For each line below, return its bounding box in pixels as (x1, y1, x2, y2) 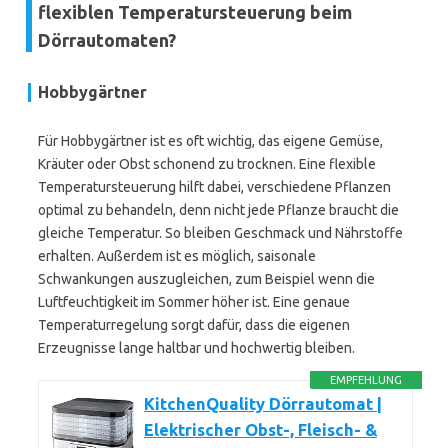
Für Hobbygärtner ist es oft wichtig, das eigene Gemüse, (38, 133, 383, 149)
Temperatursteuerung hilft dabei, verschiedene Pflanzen (38, 179, 391, 195)
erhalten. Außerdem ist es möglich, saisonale (38, 248, 316, 264)
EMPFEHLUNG (330, 374, 403, 386)
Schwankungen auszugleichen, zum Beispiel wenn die (38, 271, 375, 287)
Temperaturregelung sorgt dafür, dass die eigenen (38, 317, 350, 333)
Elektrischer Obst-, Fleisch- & (144, 421, 377, 439)
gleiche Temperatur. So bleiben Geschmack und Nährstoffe (38, 225, 403, 241)
